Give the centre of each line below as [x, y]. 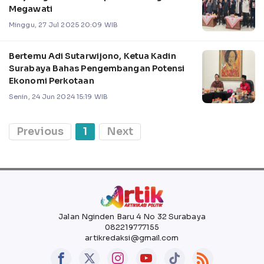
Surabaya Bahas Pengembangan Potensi [97, 68]
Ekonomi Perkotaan [52, 80]
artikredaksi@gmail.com [132, 238]
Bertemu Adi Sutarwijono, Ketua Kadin [93, 56]
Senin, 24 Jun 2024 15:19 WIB [58, 96]
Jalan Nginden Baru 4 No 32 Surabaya [132, 217]
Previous [40, 131]
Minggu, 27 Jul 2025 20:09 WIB [63, 24]
